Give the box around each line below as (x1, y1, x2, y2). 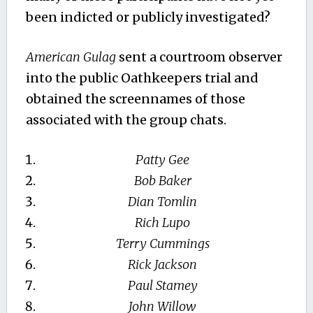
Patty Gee (136, 152, 190, 168)
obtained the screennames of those (25, 91, 245, 108)
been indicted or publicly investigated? (25, 9, 270, 26)
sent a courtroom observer (115, 49, 282, 66)
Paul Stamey (127, 277, 198, 294)
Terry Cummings (115, 235, 210, 252)
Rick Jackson (128, 256, 198, 273)
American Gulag (25, 49, 116, 66)
